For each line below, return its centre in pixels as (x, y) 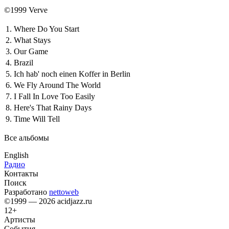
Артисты (20, 219)
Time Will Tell (37, 119)
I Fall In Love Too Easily (54, 96)
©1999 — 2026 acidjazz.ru (48, 201)
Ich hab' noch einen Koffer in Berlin (72, 74)
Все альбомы (27, 138)
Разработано (27, 192)
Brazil (24, 62)
